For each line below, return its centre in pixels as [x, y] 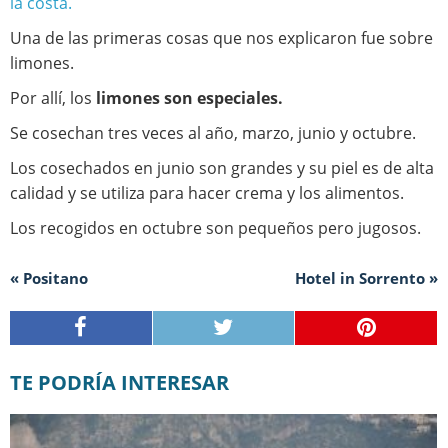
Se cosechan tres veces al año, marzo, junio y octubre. [213, 133]
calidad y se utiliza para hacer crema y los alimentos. [207, 193]
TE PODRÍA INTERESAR [125, 383]
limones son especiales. [189, 98]
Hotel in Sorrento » [366, 278]
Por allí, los [53, 98]
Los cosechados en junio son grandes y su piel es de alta [222, 168]
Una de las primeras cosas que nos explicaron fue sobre [221, 38]
